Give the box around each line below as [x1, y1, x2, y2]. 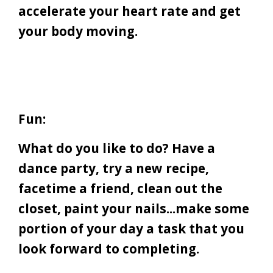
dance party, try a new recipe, [18, 160, 209, 177]
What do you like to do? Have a [18, 140, 215, 157]
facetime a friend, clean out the [18, 180, 222, 197]
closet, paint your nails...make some [18, 200, 249, 218]
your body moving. [18, 23, 141, 40]
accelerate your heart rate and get [18, 2, 241, 20]
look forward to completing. [18, 240, 202, 258]
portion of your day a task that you [18, 220, 244, 238]
